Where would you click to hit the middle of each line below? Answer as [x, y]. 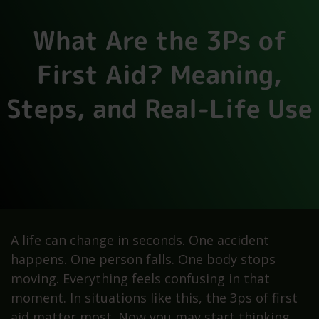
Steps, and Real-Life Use [159, 109]
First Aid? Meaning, [159, 74]
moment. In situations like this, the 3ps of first [154, 298]
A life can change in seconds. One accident [140, 240]
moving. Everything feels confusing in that [140, 278]
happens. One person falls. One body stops [143, 259]
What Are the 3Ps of [159, 40]
